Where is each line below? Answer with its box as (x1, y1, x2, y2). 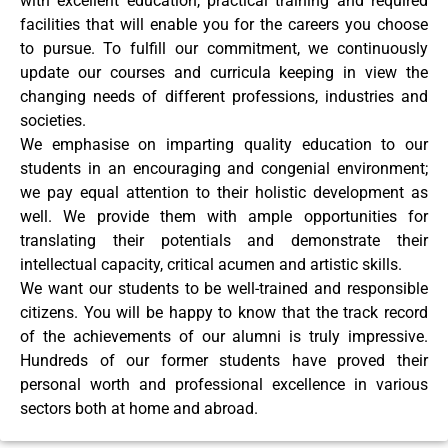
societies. (20, 110, 90, 130)
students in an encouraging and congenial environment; (20, 158, 428, 178)
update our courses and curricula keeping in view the (20, 62, 428, 82)
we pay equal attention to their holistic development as (20, 182, 428, 202)
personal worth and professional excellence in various (20, 374, 428, 394)
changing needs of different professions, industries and (20, 86, 428, 106)
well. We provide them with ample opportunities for (20, 206, 428, 226)
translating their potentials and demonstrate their (20, 230, 428, 250)
